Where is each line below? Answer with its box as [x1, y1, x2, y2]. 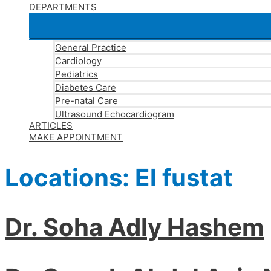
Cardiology [55, 55, 102, 67]
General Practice [55, 42, 126, 53]
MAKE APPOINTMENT [29, 131, 123, 143]
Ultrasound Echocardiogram [55, 108, 174, 120]
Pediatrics [55, 68, 98, 80]
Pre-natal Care [55, 95, 118, 106]
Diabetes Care [55, 82, 116, 93]
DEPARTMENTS [29, 1, 97, 13]
